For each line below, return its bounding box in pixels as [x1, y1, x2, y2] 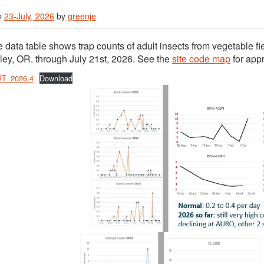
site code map [171, 52, 230, 65]
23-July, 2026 [4, 10, 54, 22]
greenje [68, 10, 96, 22]
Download [39, 72, 72, 84]
